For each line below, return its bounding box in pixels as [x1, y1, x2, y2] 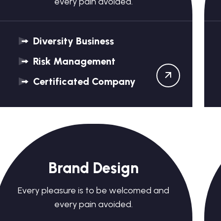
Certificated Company [30, 75, 136, 87]
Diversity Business [30, 35, 114, 47]
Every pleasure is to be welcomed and [17, 185, 169, 196]
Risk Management [30, 55, 115, 67]
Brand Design [48, 159, 139, 177]
